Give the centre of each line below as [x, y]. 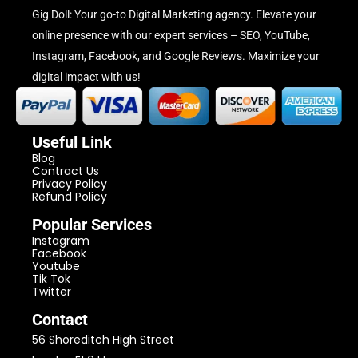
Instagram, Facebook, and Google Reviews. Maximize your [176, 56]
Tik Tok [51, 279]
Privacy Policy [70, 184]
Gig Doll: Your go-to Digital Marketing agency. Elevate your [174, 14]
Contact [60, 320]
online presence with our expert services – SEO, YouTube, [171, 35]
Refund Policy [70, 197]
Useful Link [72, 143]
